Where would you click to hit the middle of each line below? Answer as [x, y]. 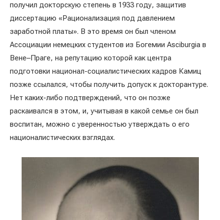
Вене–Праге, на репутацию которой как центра [91, 58]
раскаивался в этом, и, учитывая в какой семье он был [104, 111]
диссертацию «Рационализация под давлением [92, 18]
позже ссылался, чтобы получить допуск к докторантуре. [109, 84]
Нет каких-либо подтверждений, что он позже [90, 98]
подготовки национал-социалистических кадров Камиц [106, 71]
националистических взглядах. [63, 137]
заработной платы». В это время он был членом [93, 31]
